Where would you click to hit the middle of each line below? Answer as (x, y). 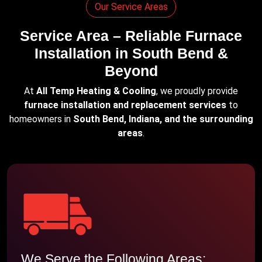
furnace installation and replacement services (125, 105)
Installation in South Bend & (131, 53)
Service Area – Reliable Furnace (131, 36)
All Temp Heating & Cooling (96, 91)
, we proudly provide (197, 91)
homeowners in (41, 119)
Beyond (131, 71)
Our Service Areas (131, 7)
